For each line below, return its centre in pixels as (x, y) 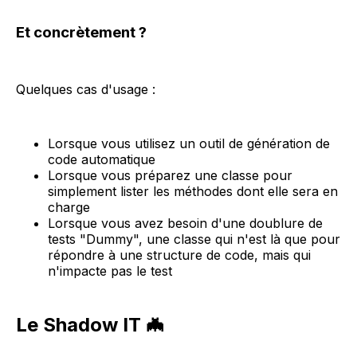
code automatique (102, 160)
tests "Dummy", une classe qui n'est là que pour (194, 239)
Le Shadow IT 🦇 (90, 325)
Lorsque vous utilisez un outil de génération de (189, 144)
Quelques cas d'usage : (86, 90)
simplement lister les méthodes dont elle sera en (193, 192)
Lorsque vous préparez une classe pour (170, 176)
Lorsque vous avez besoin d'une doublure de (185, 224)
